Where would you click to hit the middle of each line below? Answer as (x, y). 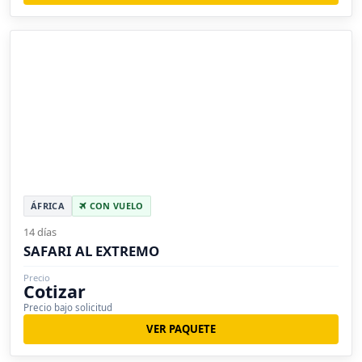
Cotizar (55, 292)
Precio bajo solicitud (68, 308)
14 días (40, 232)
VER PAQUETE (181, 328)
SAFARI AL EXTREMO (91, 251)
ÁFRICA (48, 206)
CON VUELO (115, 206)
